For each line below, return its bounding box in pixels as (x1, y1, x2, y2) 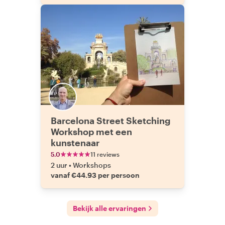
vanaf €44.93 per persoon (51, 171, 140, 179)
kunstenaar (51, 137, 99, 148)
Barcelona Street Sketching (51, 115, 170, 126)
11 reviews (90, 151, 120, 158)
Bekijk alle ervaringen (73, 204, 146, 212)
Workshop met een (51, 126, 132, 137)
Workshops (73, 161, 111, 169)
